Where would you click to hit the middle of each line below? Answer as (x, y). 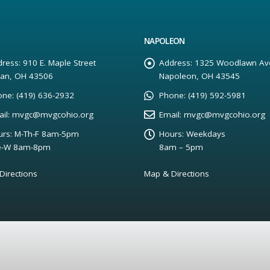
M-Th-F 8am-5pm (47, 134)
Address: (176, 63)
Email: (170, 115)
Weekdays (206, 134)
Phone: (172, 95)
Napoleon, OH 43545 (199, 76)
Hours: (171, 134)
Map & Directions (177, 174)
